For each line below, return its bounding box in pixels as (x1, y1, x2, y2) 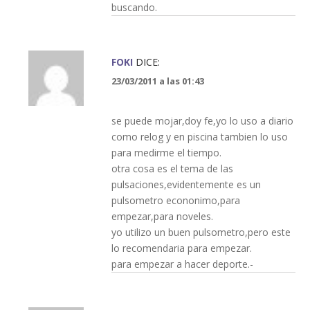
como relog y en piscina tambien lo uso (111, 129, 288, 143)
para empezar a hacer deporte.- (111, 257, 253, 271)
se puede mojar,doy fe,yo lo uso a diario (111, 113, 293, 127)
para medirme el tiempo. (111, 145, 221, 159)
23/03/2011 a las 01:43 (111, 74, 204, 87)
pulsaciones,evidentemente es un (111, 177, 261, 191)
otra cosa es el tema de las (111, 161, 233, 175)
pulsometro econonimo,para (111, 193, 240, 207)
